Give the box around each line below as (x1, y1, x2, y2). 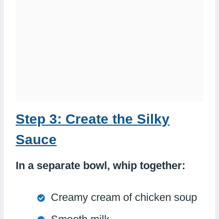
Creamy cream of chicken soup (51, 191, 197, 203)
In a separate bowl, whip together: (16, 159, 185, 172)
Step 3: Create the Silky (16, 111, 170, 127)
